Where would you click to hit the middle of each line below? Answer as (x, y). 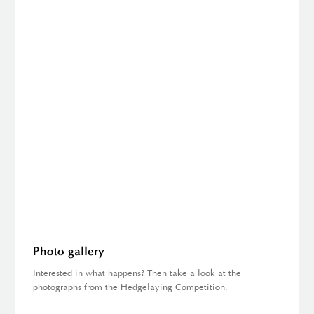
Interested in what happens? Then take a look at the (137, 274)
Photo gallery (69, 253)
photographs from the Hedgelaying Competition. (131, 288)
